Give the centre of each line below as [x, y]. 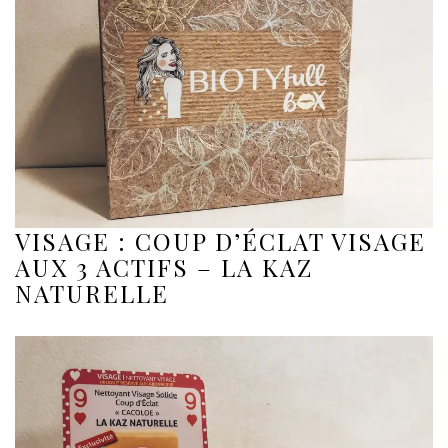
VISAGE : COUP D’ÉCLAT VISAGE [220, 241]
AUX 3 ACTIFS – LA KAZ [164, 267]
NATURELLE [92, 293]
